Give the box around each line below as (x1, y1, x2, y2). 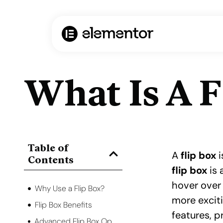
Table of (28, 142, 68, 154)
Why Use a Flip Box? (35, 183, 105, 194)
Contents (28, 154, 74, 166)
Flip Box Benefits (35, 200, 92, 210)
